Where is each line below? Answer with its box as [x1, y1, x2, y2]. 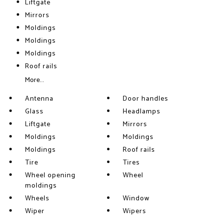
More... [25, 75, 44, 86]
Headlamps [123, 106, 161, 117]
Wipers [123, 206, 147, 217]
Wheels [25, 193, 50, 204]
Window [123, 193, 150, 204]
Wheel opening [25, 170, 76, 181]
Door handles [123, 93, 169, 105]
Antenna [25, 93, 54, 105]
